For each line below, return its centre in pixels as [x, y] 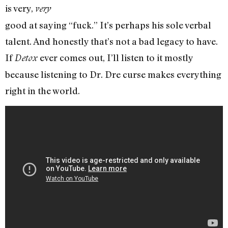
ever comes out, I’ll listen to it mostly [116, 57]
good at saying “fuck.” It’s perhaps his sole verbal [108, 25]
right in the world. [42, 90]
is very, [20, 8]
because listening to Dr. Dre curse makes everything [113, 74]
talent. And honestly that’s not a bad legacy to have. [111, 41]
